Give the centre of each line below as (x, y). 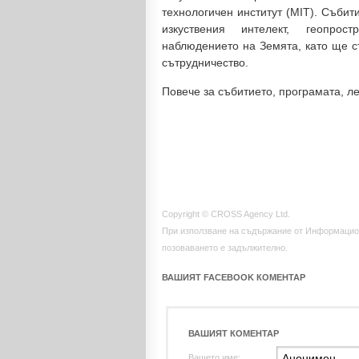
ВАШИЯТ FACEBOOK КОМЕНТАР (234, 277)
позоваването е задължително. (225, 248)
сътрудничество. (205, 63)
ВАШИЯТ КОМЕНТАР (234, 333)
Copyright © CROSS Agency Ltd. (226, 214)
